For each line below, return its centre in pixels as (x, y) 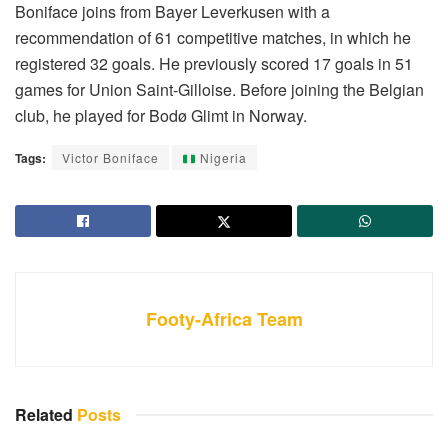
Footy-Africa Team (224, 319)
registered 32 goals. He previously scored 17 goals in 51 (214, 64)
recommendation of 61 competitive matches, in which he (213, 38)
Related (44, 415)
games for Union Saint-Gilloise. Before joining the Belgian (219, 90)
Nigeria (221, 158)
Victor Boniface (110, 158)
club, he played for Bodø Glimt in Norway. (161, 116)
